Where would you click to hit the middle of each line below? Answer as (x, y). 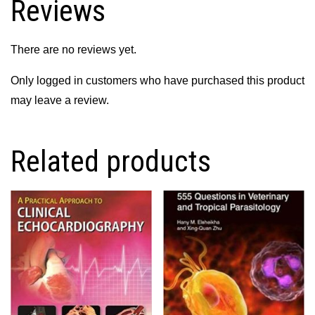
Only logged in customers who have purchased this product (157, 81)
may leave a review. (60, 101)
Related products (111, 162)
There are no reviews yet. (73, 50)
